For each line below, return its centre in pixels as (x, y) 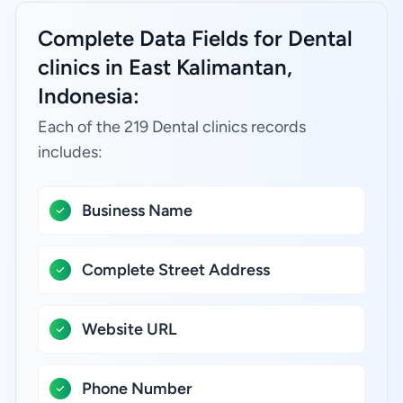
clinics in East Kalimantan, (165, 67)
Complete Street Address (176, 270)
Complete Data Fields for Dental (195, 38)
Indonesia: (89, 96)
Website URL (130, 329)
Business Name (137, 210)
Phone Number (137, 389)
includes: (70, 152)
